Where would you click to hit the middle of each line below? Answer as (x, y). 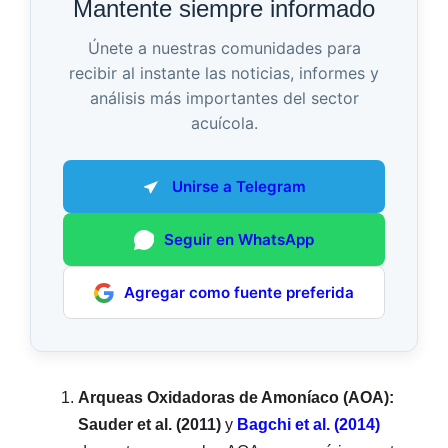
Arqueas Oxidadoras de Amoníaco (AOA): (236, 398)
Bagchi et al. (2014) (308, 425)
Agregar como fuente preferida (239, 293)
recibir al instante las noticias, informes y (224, 73)
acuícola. (224, 123)
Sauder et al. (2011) (149, 425)
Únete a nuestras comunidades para (224, 48)
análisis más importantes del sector (224, 98)
